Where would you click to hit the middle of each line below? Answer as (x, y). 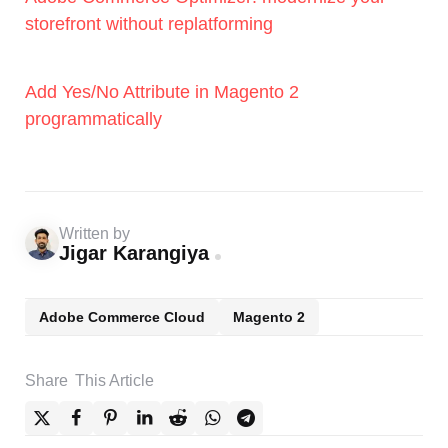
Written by (94, 234)
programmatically (93, 118)
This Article (114, 381)
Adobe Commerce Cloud (122, 316)
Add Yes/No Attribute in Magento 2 (162, 91)
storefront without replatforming (149, 23)
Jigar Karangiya (134, 253)
